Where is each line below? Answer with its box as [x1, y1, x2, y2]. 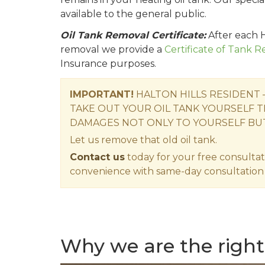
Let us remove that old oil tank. [70, 134, 217, 146]
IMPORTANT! [70, 89, 134, 101]
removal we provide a [60, 44, 164, 56]
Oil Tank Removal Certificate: [60, 30, 206, 41]
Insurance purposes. [60, 58, 156, 70]
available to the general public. [60, 8, 206, 20]
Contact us [70, 151, 125, 163]
